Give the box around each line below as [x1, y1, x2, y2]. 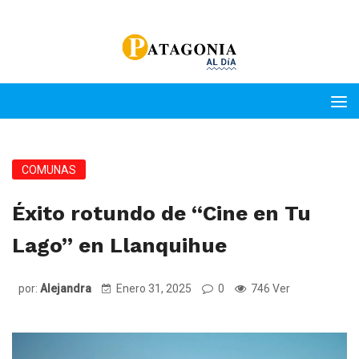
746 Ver [248, 282, 290, 295]
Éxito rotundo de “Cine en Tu [12, 201, 311, 225]
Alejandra [40, 282, 91, 295]
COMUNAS [22, 163, 76, 176]
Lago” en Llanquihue [12, 233, 227, 257]
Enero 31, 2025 [116, 282, 192, 295]
